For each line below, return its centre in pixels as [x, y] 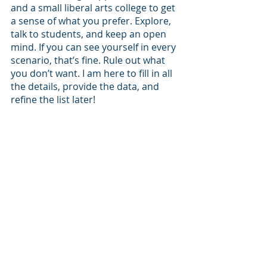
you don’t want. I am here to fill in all [93, 73]
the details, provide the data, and [86, 86]
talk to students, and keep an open [90, 34]
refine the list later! [53, 100]
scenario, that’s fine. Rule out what [89, 60]
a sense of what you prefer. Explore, [92, 21]
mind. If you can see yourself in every [94, 47]
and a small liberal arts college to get [94, 8]
